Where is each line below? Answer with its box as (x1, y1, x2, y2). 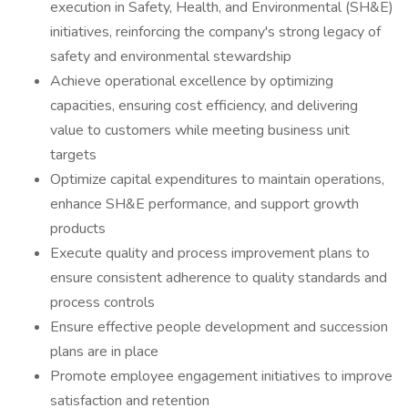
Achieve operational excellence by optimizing (50, 71, 333, 91)
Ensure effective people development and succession (50, 317, 388, 337)
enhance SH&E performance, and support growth (50, 194, 359, 214)
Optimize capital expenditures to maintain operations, (50, 169, 384, 189)
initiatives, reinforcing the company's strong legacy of (50, 22, 381, 42)
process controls (50, 292, 155, 312)
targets (50, 145, 97, 165)
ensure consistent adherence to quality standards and (50, 268, 387, 288)
